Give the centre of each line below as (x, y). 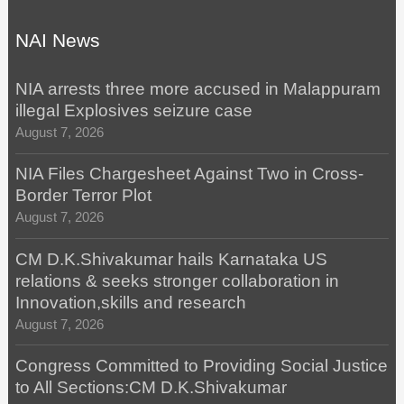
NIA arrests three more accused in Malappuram (197, 89)
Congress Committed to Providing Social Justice (201, 366)
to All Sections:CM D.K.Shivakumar (151, 387)
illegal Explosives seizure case (133, 111)
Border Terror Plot (83, 196)
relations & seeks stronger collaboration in (177, 280)
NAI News (57, 41)
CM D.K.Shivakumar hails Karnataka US (171, 259)
